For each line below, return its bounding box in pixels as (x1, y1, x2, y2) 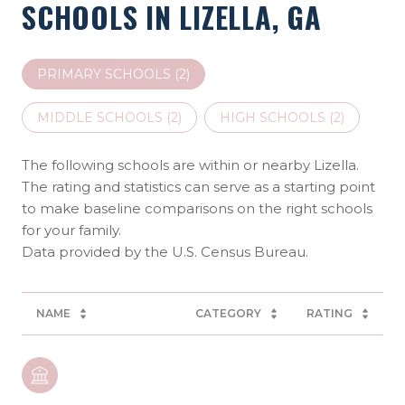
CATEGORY (195, 306, 261, 320)
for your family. (22, 221, 121, 239)
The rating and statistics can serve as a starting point (22, 177, 375, 195)
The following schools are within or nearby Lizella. (22, 155, 359, 174)
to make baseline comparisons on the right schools (22, 199, 372, 217)
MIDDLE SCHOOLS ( (37, 108, 171, 126)
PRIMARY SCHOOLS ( (37, 65, 179, 82)
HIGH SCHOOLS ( (220, 108, 334, 126)
